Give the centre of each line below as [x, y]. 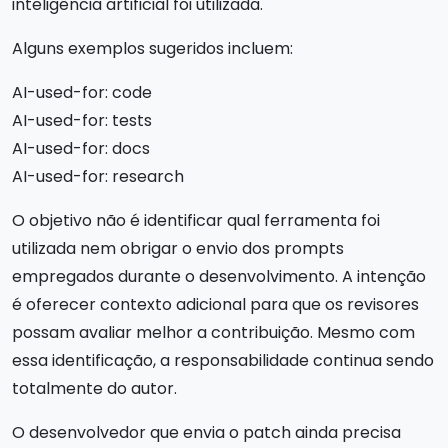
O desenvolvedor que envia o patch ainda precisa [206, 432]
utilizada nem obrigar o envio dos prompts [178, 248]
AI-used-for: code [82, 92]
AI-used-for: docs [81, 148]
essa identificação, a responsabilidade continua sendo [223, 360]
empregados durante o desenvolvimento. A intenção [219, 276]
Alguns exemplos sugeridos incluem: [152, 48]
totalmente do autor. [94, 388]
